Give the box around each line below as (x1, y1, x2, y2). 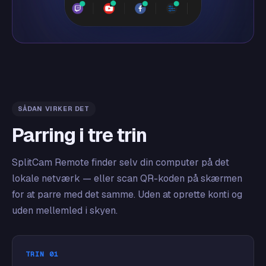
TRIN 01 (26, 249, 59, 258)
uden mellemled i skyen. (12, 204, 118, 217)
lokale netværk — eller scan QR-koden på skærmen (12, 172, 242, 185)
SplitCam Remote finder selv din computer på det (12, 156, 229, 169)
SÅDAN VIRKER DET (18, 104, 90, 113)
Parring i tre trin (12, 122, 147, 147)
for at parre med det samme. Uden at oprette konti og (12, 188, 242, 201)
